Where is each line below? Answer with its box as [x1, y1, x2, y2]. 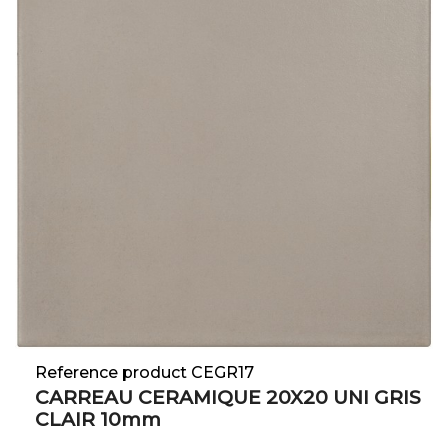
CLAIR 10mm [35, 408, 161, 432]
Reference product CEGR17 [35, 363, 254, 383]
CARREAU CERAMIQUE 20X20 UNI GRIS [35, 386, 421, 410]
